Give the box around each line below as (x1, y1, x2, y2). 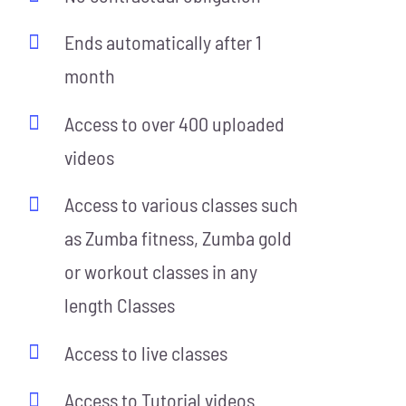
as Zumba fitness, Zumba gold (64, 226, 293, 250)
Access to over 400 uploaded (64, 111, 285, 135)
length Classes (64, 293, 176, 317)
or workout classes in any (64, 259, 258, 284)
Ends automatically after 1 (64, 30, 263, 54)
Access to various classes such (64, 192, 299, 217)
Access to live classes (64, 340, 228, 364)
